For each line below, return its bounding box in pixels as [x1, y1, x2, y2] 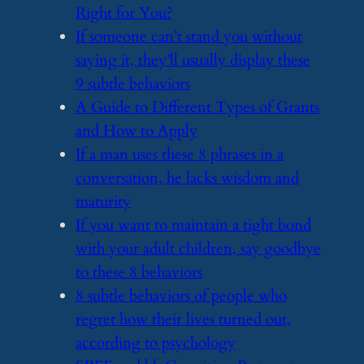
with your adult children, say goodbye [75, 238, 321, 259]
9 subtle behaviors [75, 73, 190, 94]
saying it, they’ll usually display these [75, 50, 310, 71]
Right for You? [75, 2, 172, 24]
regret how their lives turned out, [75, 309, 291, 330]
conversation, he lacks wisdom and [75, 167, 299, 188]
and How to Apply [75, 120, 197, 141]
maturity [75, 191, 131, 212]
